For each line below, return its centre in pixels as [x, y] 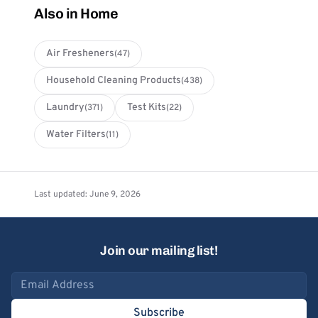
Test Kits [147, 108]
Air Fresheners [80, 54]
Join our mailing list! [159, 251]
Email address [46, 280]
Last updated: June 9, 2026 [87, 194]
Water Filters [76, 135]
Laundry [65, 108]
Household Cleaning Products [114, 81]
